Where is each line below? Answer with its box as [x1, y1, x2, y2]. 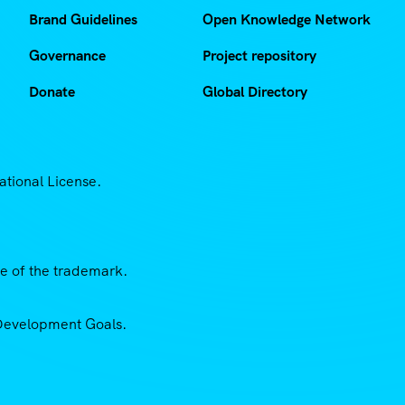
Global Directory [202, 82, 307, 102]
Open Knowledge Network [202, 10, 371, 30]
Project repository [202, 46, 316, 66]
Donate [29, 82, 75, 102]
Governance [29, 46, 106, 66]
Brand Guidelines [29, 10, 137, 30]
